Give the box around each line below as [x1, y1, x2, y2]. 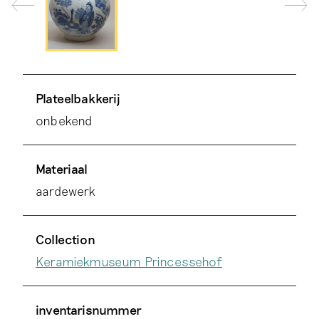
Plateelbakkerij [36, 90, 120, 107]
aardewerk [36, 183, 96, 199]
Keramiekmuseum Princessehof [36, 253, 222, 270]
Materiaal [36, 161, 88, 177]
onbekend [36, 113, 93, 129]
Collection [36, 231, 95, 248]
